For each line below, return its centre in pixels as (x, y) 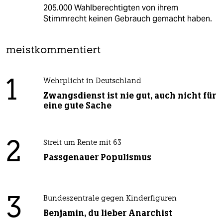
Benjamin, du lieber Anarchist (108, 213)
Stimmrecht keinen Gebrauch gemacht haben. (127, 18)
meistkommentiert (53, 50)
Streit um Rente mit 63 (82, 143)
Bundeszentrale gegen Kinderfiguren (110, 199)
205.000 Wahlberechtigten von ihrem (111, 7)
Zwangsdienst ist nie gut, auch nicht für (129, 95)
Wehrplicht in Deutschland (92, 81)
